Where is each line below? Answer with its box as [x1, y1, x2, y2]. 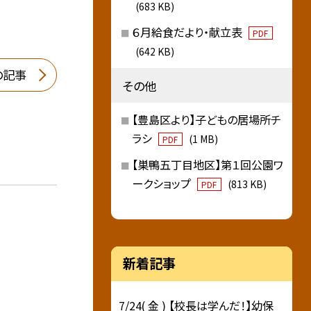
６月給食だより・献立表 [131, 24, 245, 41]
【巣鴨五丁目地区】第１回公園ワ [131, 155, 283, 173]
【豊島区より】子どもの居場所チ [131, 111, 281, 128]
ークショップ [131, 174, 194, 192]
